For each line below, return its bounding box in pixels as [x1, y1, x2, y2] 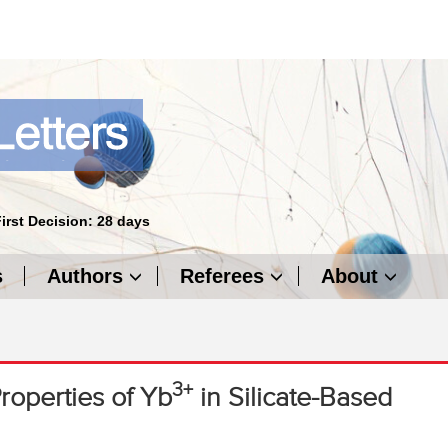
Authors [47, 265, 123, 287]
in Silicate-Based [193, 382, 392, 412]
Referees [180, 265, 264, 287]
